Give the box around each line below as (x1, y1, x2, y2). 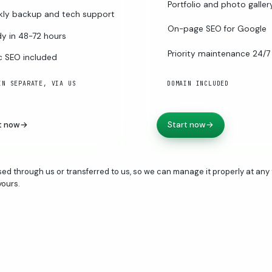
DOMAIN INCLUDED (167, 79, 229, 87)
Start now (168, 119, 206, 130)
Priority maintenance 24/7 (168, 48, 270, 59)
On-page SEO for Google (168, 24, 267, 35)
